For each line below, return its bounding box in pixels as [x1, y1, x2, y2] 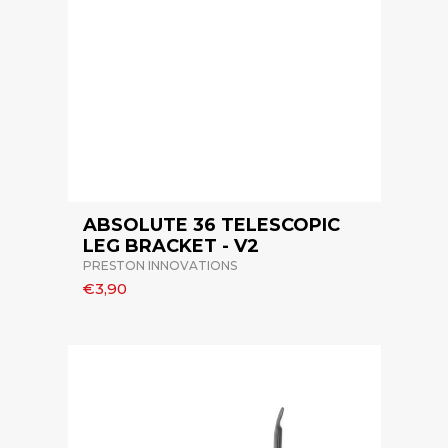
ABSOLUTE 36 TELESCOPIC [82, 214, 340, 237]
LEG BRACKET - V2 [82, 235, 259, 258]
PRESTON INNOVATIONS [82, 258, 237, 274]
